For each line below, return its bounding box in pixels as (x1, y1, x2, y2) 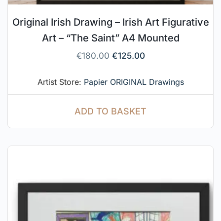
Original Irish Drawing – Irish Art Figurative (12, 16, 209, 28)
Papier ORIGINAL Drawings (83, 76, 184, 87)
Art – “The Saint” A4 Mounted (41, 32, 180, 44)
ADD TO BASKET (74, 106, 147, 117)
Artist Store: (37, 76, 84, 87)
